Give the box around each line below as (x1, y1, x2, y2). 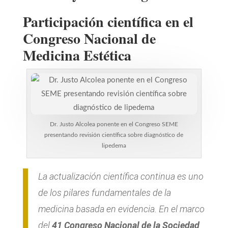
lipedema (101, 142, 126, 149)
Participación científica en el (22, 11, 193, 33)
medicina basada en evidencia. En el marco (38, 204, 205, 215)
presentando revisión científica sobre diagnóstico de (44, 132, 184, 138)
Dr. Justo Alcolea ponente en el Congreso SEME (49, 121, 178, 128)
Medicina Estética (22, 45, 131, 66)
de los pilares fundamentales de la (38, 187, 171, 198)
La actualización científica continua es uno (38, 171, 204, 182)
